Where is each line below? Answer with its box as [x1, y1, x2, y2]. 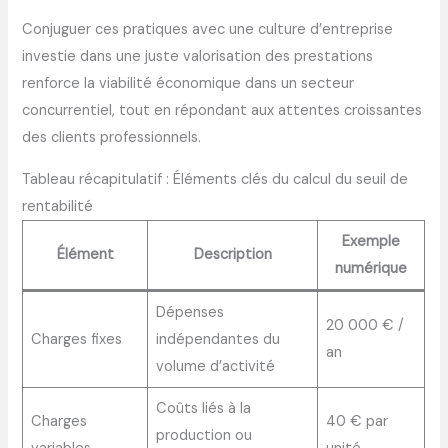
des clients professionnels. [22, 128, 202, 148]
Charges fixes [30, 329, 122, 349]
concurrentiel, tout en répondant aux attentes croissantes [22, 101, 423, 121]
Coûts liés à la [155, 398, 251, 418]
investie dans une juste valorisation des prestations [22, 47, 374, 67]
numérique [335, 258, 408, 278]
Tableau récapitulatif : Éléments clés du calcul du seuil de [22, 169, 409, 189]
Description [193, 244, 272, 264]
